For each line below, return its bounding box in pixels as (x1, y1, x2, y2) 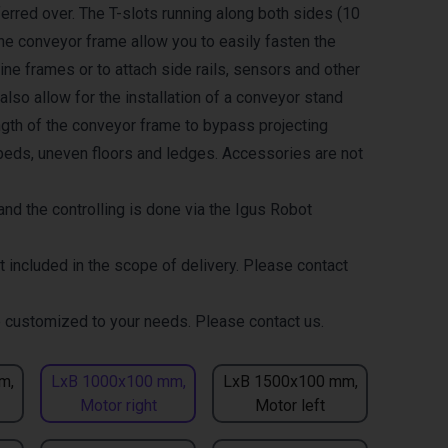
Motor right (79, 395, 157, 415)
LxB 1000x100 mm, (50, 371, 186, 391)
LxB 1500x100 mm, (222, 371, 358, 391)
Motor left (255, 395, 325, 415)
